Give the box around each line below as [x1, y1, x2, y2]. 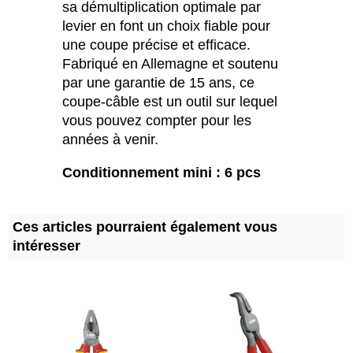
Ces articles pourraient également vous [13, 218, 277, 235]
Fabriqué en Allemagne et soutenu [62, 56, 278, 72]
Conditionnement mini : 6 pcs [62, 164, 261, 180]
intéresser [13, 237, 80, 254]
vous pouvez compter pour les [62, 113, 251, 129]
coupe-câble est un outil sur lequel [62, 94, 277, 110]
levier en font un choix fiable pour [62, 18, 270, 35]
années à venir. [62, 132, 158, 148]
